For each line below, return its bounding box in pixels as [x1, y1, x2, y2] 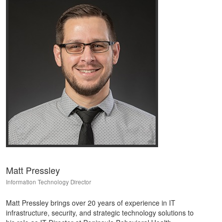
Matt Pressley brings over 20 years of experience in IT [6, 198, 175, 208]
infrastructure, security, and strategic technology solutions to [6, 208, 194, 218]
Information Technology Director [6, 178, 91, 186]
